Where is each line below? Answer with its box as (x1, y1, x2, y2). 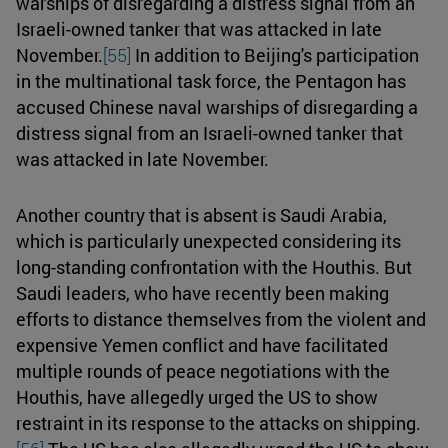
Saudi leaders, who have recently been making (16, 280, 389, 305)
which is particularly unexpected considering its (16, 228, 401, 253)
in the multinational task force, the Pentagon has (16, 68, 406, 93)
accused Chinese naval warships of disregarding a (16, 94, 418, 119)
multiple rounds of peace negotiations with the (16, 358, 390, 383)
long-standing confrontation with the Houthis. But (16, 254, 412, 279)
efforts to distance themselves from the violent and (16, 306, 426, 331)
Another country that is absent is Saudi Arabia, (16, 202, 387, 227)
